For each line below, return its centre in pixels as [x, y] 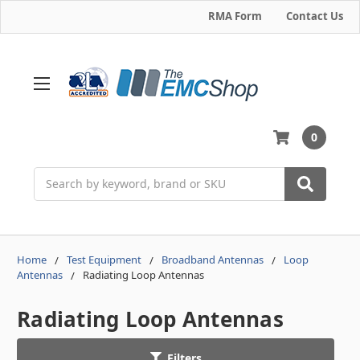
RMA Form [235, 16]
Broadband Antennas [213, 259]
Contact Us [315, 16]
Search [52, 175]
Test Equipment [104, 259]
